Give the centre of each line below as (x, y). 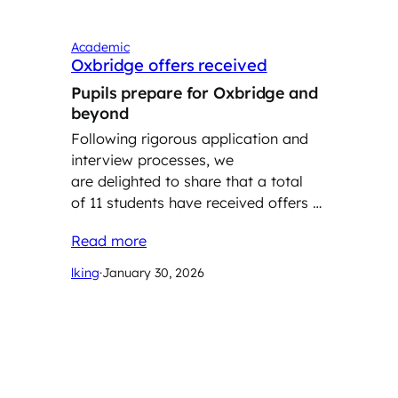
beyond (100, 113)
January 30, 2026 (153, 272)
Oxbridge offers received (169, 66)
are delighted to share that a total (187, 181)
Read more (109, 240)
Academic (100, 48)
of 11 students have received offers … (196, 202)
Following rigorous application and (190, 138)
